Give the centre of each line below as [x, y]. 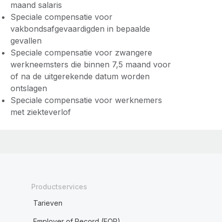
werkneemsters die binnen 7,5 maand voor [90, 64]
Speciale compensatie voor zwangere [81, 53]
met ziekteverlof [40, 112]
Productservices [59, 187]
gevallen [26, 41]
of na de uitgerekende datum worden [80, 76]
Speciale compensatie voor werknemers [86, 100]
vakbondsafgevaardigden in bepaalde [80, 29]
